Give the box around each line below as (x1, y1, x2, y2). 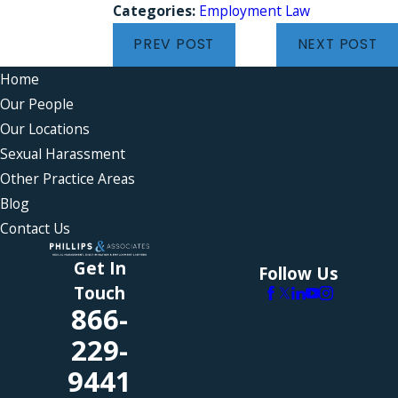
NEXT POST (297, 35, 378, 54)
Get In (73, 256, 126, 279)
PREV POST (133, 35, 215, 54)
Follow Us (259, 262, 338, 285)
